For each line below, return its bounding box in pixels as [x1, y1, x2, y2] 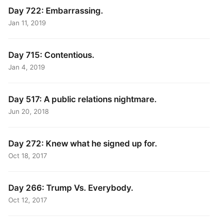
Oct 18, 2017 [8, 152, 48, 160]
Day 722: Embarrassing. [8, 5, 104, 16]
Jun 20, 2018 [8, 108, 49, 116]
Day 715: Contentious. [8, 50, 95, 60]
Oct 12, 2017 [8, 196, 48, 204]
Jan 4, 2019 [8, 63, 46, 72]
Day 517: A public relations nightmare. [8, 94, 157, 104]
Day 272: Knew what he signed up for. [8, 138, 158, 148]
